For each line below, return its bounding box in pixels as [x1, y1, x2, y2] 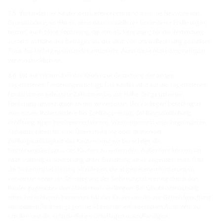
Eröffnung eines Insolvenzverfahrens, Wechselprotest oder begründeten [8, 117, 206, 126]
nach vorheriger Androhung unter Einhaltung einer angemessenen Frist [8, 155, 204, 164]
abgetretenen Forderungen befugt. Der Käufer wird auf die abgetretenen [8, 80, 207, 89]
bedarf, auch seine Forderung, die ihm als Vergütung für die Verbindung [8, 27, 204, 36]
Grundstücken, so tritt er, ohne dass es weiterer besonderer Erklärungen [8, 18, 207, 27]
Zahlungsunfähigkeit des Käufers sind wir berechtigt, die [8, 136, 161, 145]
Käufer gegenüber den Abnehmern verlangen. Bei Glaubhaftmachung [8, 183, 199, 192]
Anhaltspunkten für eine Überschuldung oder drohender [8, 127, 162, 136]
